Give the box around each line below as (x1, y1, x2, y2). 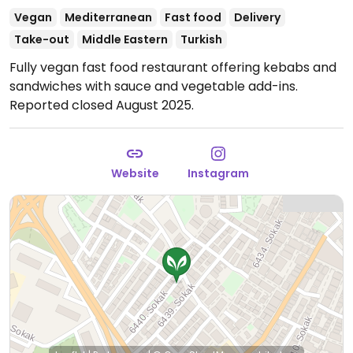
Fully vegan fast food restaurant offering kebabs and (9, 58, 336, 76)
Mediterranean (65, 9, 152, 25)
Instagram (188, 165, 249, 181)
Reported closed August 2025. (9, 96, 194, 114)
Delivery (234, 9, 281, 25)
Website (110, 165, 159, 181)
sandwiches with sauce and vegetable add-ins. (9, 77, 298, 95)
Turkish (180, 32, 222, 47)
